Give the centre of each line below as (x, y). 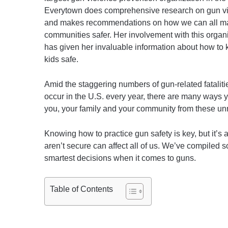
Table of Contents (81, 189)
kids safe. (61, 60)
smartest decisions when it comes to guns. (120, 158)
